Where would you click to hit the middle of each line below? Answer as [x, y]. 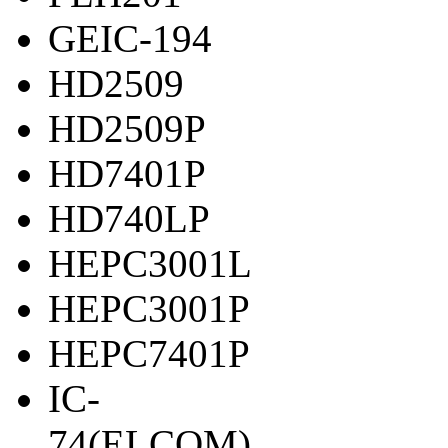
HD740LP [129, 219]
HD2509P [127, 129]
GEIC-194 [130, 39]
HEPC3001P [149, 309]
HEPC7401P [149, 354]
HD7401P [127, 174]
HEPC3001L [150, 264]
